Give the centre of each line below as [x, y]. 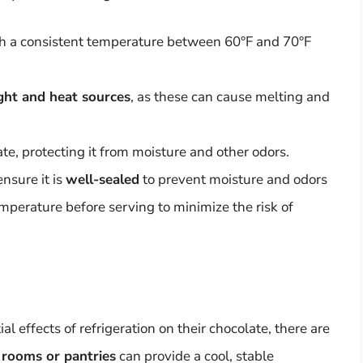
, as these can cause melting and [230, 97]
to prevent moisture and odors [233, 180]
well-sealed [102, 180]
